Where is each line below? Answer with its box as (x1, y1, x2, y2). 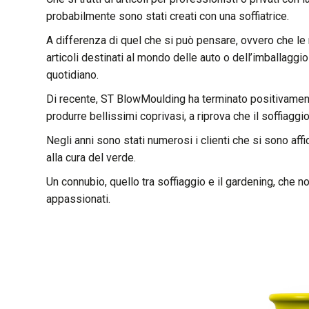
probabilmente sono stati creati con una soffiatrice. (46, 10, 290, 23)
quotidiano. (46, 68, 99, 81)
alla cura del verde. (46, 151, 137, 164)
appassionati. (46, 192, 111, 206)
